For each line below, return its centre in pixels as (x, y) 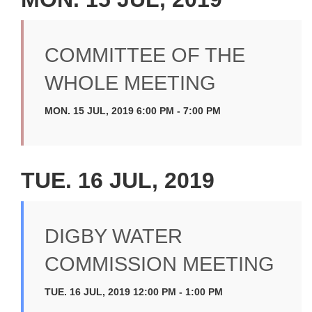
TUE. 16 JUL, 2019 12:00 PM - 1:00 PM (134, 292)
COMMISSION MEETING (159, 264)
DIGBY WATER (114, 236)
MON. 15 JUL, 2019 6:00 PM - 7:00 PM (133, 111)
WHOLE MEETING (130, 83)
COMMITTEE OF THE (145, 55)
